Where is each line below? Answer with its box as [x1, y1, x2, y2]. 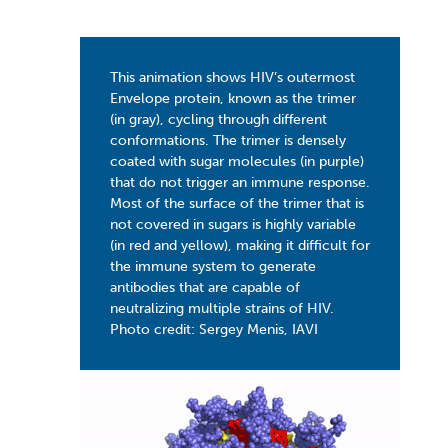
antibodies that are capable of [110, 278, 300, 296]
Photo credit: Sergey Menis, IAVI [110, 320, 318, 338]
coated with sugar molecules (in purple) [110, 152, 364, 170]
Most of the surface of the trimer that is [110, 194, 364, 212]
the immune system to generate [110, 257, 316, 275]
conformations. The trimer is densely [110, 131, 346, 149]
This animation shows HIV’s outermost [110, 68, 355, 86]
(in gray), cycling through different [110, 110, 327, 128]
